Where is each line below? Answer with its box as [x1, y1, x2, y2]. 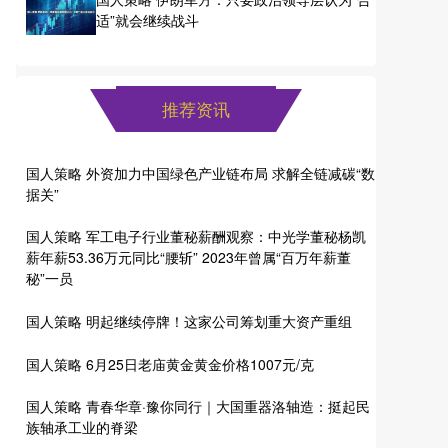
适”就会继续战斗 [96, 9, 199, 30]
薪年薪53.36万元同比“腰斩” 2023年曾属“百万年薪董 [26, 247, 351, 268]
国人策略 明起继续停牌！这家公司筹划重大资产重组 [26, 310, 352, 331]
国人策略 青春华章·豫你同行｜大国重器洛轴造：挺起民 [26, 396, 370, 417]
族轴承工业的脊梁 [26, 417, 138, 438]
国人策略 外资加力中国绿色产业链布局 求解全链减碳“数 [26, 162, 375, 183]
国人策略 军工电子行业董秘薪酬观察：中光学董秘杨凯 [26, 226, 366, 247]
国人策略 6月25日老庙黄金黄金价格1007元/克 [26, 353, 314, 374]
